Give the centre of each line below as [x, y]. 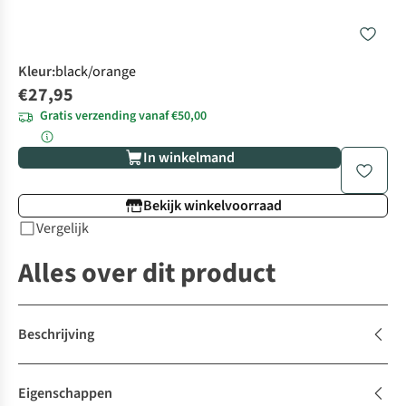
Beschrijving [56, 335]
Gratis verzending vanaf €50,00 [123, 116]
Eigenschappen [65, 394]
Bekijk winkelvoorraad [212, 206]
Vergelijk [63, 229]
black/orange [96, 72]
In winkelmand [188, 158]
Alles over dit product [147, 274]
